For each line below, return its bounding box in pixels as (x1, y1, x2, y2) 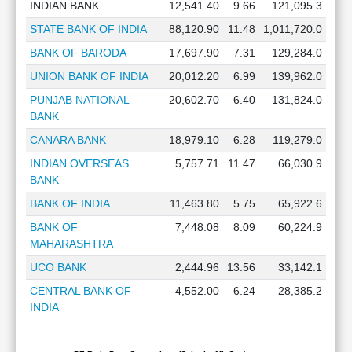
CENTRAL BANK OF (29, 284, 131, 297)
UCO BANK (29, 261, 86, 273)
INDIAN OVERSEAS (29, 157, 129, 170)
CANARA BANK (29, 134, 106, 146)
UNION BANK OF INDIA (29, 70, 148, 82)
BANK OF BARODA (29, 46, 126, 59)
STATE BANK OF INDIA (29, 23, 147, 35)
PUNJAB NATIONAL (29, 93, 129, 106)
